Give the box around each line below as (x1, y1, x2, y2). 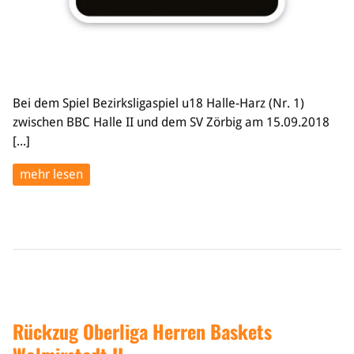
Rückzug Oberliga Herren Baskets (13, 317, 272, 345)
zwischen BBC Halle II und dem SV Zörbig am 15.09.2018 (13, 115, 330, 130)
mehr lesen (20, 167, 83, 182)
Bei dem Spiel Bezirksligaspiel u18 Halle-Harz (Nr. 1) (13, 96, 304, 111)
